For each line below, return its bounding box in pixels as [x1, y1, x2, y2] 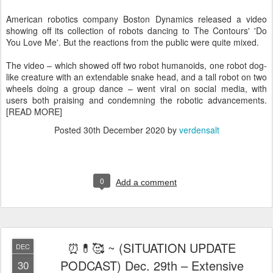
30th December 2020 [83, 123, 165, 136]
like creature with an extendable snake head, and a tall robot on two [6, 70, 267, 83]
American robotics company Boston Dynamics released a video [6, 12, 267, 25]
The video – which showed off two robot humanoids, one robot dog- [6, 58, 267, 71]
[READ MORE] [6, 105, 62, 118]
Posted [54, 123, 83, 136]
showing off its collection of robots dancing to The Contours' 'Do [6, 24, 267, 37]
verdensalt [179, 123, 219, 136]
